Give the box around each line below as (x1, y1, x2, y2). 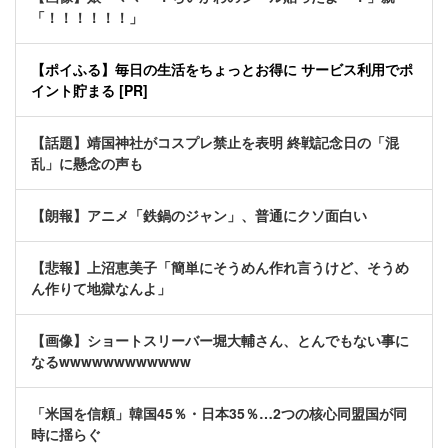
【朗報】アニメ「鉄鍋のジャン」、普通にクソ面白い (31, 205, 367, 226)
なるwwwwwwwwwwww (31, 351, 191, 372)
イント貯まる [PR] (31, 80, 148, 101)
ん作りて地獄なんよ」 (31, 278, 171, 299)
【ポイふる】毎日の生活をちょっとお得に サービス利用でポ (31, 59, 413, 80)
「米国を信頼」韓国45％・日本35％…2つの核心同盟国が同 (31, 403, 407, 424)
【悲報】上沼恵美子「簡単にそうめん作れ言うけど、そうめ (31, 257, 409, 278)
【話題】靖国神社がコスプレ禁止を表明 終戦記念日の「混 (31, 132, 399, 153)
